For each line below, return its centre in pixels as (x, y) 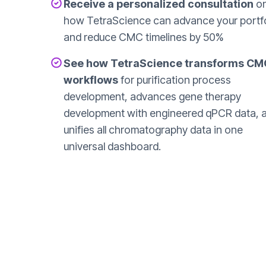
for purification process (175, 80)
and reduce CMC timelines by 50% (144, 37)
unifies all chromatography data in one (153, 130)
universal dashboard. (112, 146)
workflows (91, 80)
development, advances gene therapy (152, 96)
